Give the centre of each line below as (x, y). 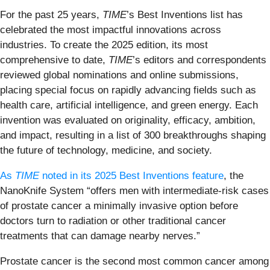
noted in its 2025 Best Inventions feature (131, 175)
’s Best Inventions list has (185, 14)
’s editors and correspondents (199, 60)
